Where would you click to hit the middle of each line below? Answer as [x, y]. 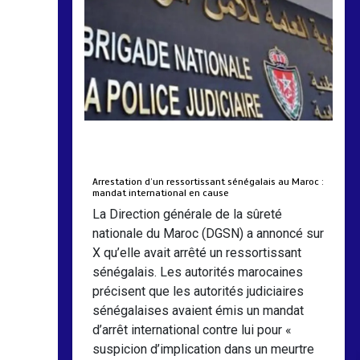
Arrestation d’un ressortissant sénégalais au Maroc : [209, 182]
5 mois [251, 162]
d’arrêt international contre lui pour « [192, 330]
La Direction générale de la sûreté [188, 215]
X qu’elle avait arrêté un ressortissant [197, 253]
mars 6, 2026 [131, 162]
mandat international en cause [161, 193]
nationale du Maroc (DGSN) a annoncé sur [209, 234]
